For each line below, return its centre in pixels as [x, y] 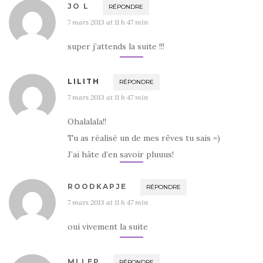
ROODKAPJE [97, 186]
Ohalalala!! [87, 121]
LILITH [84, 81]
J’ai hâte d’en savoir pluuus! [121, 154]
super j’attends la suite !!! [116, 46]
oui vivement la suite [108, 226]
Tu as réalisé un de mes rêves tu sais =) [144, 138]
